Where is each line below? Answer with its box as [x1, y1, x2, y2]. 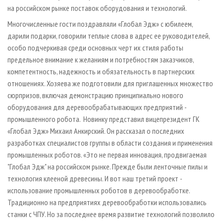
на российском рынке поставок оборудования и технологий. [7, 3, 187, 13]
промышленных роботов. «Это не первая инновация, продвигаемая [7, 150, 207, 160]
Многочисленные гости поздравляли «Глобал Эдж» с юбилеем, [7, 19, 193, 29]
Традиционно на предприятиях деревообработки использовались [7, 197, 207, 208]
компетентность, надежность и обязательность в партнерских [7, 66, 195, 77]
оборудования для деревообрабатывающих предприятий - [7, 102, 186, 112]
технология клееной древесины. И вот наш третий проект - [7, 173, 182, 184]
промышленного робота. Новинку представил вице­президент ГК [7, 114, 200, 124]
